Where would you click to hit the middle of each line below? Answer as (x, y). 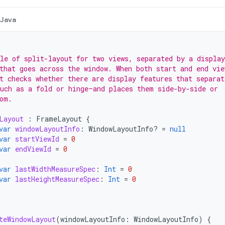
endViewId (33, 149)
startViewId (37, 139)
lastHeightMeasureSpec (57, 179)
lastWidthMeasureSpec (55, 169)
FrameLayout (59, 119)
